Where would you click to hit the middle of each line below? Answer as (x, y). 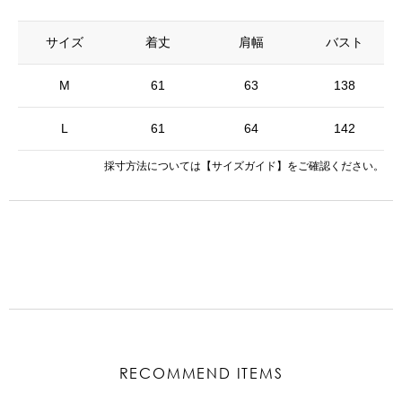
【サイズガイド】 (244, 166)
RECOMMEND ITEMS (201, 373)
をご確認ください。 (336, 166)
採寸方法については (153, 166)
